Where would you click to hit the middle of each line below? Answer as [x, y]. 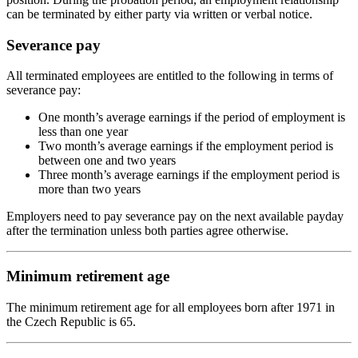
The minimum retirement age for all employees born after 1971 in [171, 307]
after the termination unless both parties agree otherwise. [147, 231]
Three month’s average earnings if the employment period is [189, 175]
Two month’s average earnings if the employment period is [186, 146]
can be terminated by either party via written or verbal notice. [159, 14]
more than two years [89, 189]
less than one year [83, 132]
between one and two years [107, 161]
